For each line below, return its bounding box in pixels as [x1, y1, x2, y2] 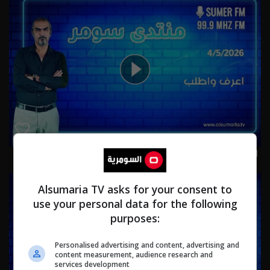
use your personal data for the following [33, 196, 237, 211]
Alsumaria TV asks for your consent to [38, 182, 232, 196]
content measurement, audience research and [55, 250, 213, 260]
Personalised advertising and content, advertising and [55, 240, 240, 250]
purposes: [110, 211, 160, 225]
